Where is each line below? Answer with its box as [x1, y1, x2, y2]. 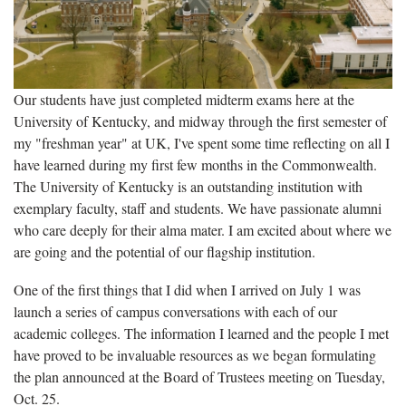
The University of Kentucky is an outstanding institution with [14, 176, 362, 196]
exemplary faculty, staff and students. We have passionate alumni [14, 198, 382, 217]
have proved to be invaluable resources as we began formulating [14, 344, 376, 364]
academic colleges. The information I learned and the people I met [14, 323, 389, 343]
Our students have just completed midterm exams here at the [14, 89, 354, 109]
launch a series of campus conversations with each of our [14, 301, 337, 321]
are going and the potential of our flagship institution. [14, 241, 315, 261]
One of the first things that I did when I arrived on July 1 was [14, 279, 361, 299]
